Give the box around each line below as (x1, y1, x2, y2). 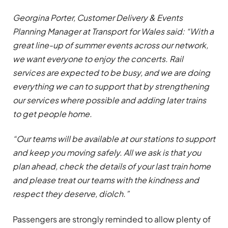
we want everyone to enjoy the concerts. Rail (13, 53, 183, 65)
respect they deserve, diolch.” (13, 188, 129, 199)
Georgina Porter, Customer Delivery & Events (13, 12, 183, 23)
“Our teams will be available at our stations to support (13, 133, 215, 145)
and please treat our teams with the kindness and (13, 175, 199, 186)
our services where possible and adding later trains (13, 95, 206, 106)
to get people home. (13, 108, 92, 120)
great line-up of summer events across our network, (13, 40, 208, 51)
